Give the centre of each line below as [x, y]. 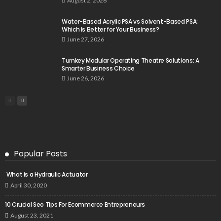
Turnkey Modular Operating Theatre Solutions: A [130, 61]
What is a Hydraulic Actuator [46, 175]
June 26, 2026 [86, 78]
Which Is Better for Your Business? [110, 30]
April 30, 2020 [29, 185]
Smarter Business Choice [98, 69]
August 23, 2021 [32, 216]
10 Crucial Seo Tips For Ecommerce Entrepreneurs [75, 205]
